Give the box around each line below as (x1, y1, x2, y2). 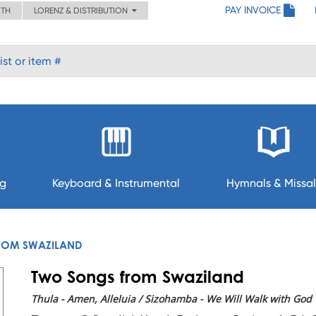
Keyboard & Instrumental (52, 176, 181, 190)
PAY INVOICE (225, 4, 281, 16)
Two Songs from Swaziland (31, 267, 244, 286)
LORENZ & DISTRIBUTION (34, 6, 132, 16)
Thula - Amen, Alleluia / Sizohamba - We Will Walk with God (31, 292, 312, 305)
